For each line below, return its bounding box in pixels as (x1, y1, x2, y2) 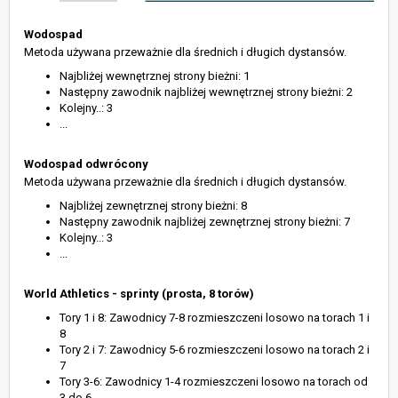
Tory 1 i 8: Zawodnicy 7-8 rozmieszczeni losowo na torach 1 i (60, 311, 370, 325)
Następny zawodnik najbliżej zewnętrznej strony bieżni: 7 (60, 215, 350, 229)
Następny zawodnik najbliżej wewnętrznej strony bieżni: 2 (60, 85, 353, 99)
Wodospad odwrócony (24, 157, 148, 171)
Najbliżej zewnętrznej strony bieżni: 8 (60, 199, 247, 213)
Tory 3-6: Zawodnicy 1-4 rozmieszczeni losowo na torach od (60, 375, 368, 389)
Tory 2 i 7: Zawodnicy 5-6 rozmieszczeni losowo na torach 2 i (60, 343, 370, 357)
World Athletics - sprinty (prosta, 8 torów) (24, 287, 254, 301)
